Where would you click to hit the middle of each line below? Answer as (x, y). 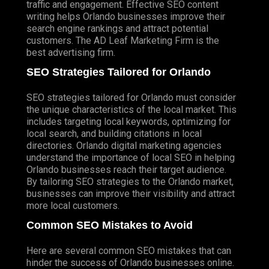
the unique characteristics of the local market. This (131, 109)
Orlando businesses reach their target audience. (126, 169)
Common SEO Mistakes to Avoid (110, 225)
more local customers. (73, 205)
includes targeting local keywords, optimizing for (128, 121)
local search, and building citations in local (114, 133)
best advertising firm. (71, 52)
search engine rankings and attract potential (117, 28)
